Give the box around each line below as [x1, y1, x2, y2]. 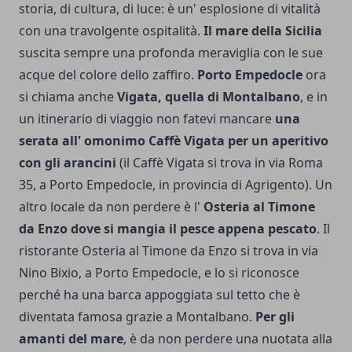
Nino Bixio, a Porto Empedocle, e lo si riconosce [19, 263, 299, 281]
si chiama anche [19, 87, 117, 105]
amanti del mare [19, 329, 123, 347]
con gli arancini [19, 153, 116, 171]
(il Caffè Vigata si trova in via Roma [116, 153, 323, 171]
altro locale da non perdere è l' [19, 197, 203, 215]
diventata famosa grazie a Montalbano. [19, 307, 255, 325]
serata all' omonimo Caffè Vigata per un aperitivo [19, 131, 328, 149]
